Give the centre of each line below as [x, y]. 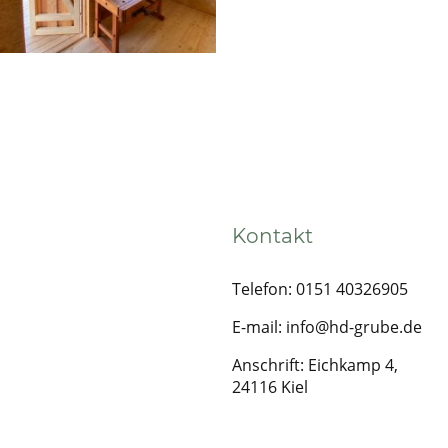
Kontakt [272, 235]
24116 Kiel [270, 386]
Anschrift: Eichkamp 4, [315, 364]
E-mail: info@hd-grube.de [327, 326]
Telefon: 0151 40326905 [320, 288]
